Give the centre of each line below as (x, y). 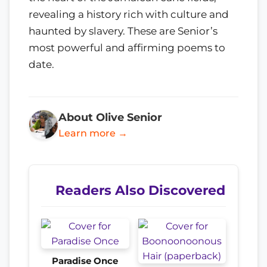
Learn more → (93, 133)
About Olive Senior (110, 117)
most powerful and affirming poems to (127, 47)
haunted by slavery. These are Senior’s (123, 31)
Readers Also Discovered (140, 190)
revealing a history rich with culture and (129, 14)
